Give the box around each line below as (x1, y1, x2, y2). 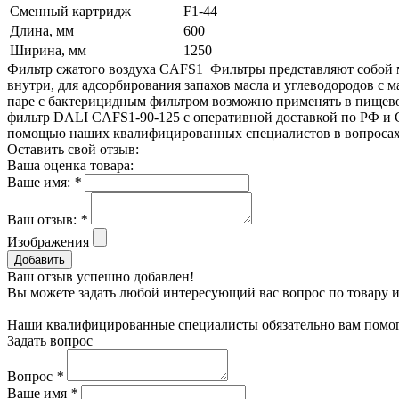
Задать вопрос (7, 332, 93, 348)
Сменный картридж (10, 3, 131, 19)
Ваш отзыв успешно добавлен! (7, 268, 194, 284)
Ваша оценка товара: (7, 157, 134, 173)
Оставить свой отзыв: (7, 141, 139, 157)
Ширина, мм (10, 42, 86, 58)
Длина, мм (10, 22, 74, 38)
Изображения (7, 233, 89, 249)
